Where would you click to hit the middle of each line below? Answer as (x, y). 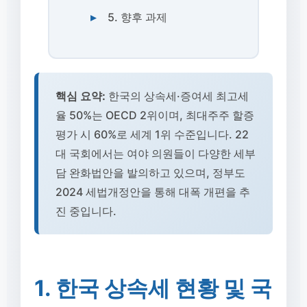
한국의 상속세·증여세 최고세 (177, 96)
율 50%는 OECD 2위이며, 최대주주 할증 (155, 115)
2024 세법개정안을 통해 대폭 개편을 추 (153, 192)
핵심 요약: (81, 96)
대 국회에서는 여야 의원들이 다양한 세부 (156, 153)
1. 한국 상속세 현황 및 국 (153, 288)
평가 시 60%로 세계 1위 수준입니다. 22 (152, 134)
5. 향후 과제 (137, 17)
